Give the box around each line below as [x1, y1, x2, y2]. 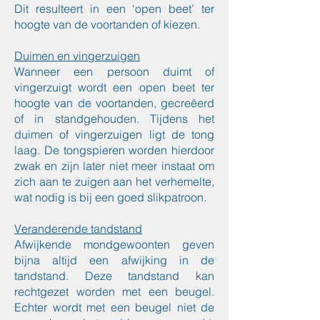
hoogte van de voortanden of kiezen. [14, 17, 200, 31]
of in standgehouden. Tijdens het [14, 111, 214, 126]
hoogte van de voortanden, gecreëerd [14, 96, 214, 110]
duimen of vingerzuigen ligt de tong [14, 127, 214, 141]
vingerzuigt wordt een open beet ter [14, 80, 214, 94]
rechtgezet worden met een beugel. [14, 284, 214, 299]
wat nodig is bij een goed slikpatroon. [14, 190, 206, 204]
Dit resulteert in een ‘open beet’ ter [14, 1, 214, 16]
